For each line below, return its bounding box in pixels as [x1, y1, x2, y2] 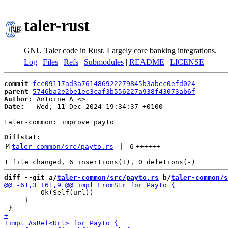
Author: [4, 95, 33, 103]
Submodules [84, 58, 124, 66]
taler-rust [24, 16, 90, 35]
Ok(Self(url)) [4, 189, 94, 196]
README [129, 58, 164, 66]
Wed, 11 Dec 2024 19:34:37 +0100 [24, 103, 163, 110]
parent [4, 88, 28, 95]
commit [4, 80, 28, 88]
